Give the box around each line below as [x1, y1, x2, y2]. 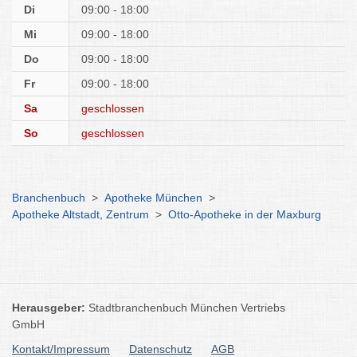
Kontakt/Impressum [12, 343, 110, 355]
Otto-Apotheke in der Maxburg [168, 208, 321, 221]
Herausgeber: [12, 301, 88, 314]
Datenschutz [129, 343, 192, 355]
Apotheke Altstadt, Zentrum [12, 208, 149, 221]
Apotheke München [104, 191, 202, 204]
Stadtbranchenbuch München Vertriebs [88, 301, 285, 314]
